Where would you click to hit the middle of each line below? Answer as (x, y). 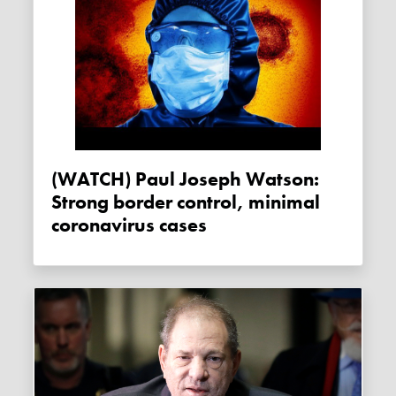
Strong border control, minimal (186, 202)
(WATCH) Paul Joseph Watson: (65, 179)
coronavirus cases (129, 225)
